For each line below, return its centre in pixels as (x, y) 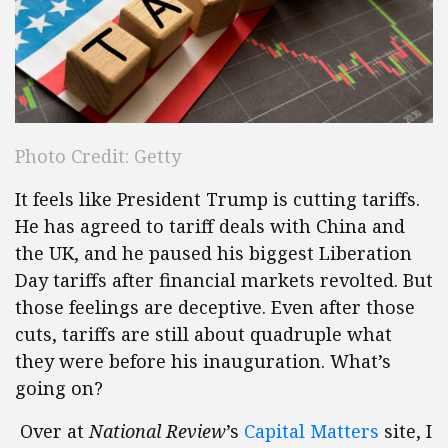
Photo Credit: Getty (98, 156)
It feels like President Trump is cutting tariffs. (217, 199)
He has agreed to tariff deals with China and (210, 226)
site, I (405, 431)
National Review (157, 431)
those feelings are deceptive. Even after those (215, 307)
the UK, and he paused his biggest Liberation (213, 253)
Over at (52, 431)
